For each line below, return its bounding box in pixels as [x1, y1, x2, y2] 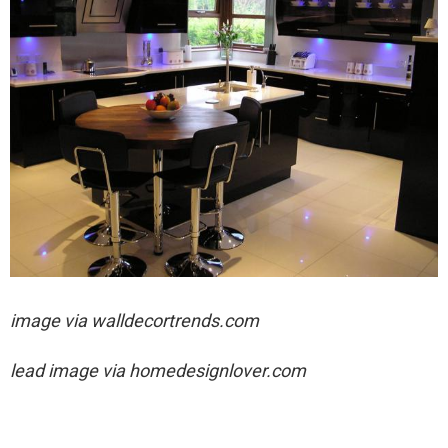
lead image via [10, 359, 129, 381]
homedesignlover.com [129, 359, 306, 381]
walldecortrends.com [91, 309, 259, 331]
